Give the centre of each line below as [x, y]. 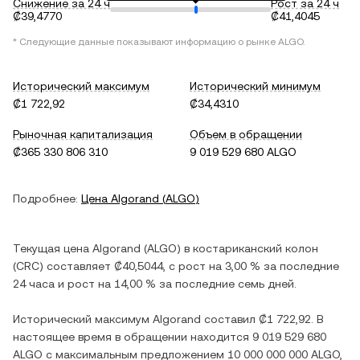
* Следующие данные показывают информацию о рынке [145, 42]
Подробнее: [45, 198]
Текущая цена [53, 248]
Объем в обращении [246, 134]
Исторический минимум [255, 86]
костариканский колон [256, 248]
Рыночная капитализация [83, 134]
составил [230, 319]
